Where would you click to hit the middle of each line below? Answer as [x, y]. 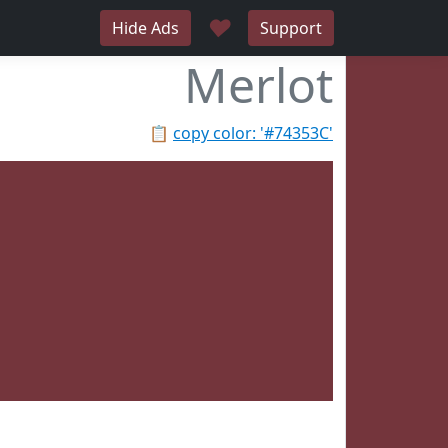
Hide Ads [145, 28]
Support [291, 28]
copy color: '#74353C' [253, 133]
